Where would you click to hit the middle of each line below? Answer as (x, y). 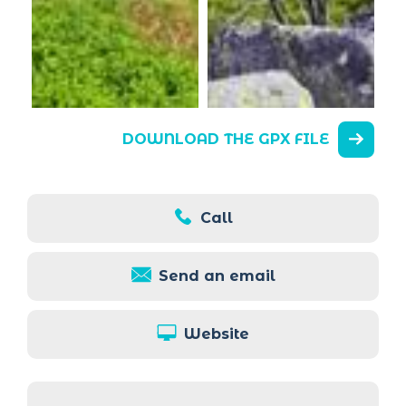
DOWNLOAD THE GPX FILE (226, 139)
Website (217, 333)
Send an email (217, 275)
